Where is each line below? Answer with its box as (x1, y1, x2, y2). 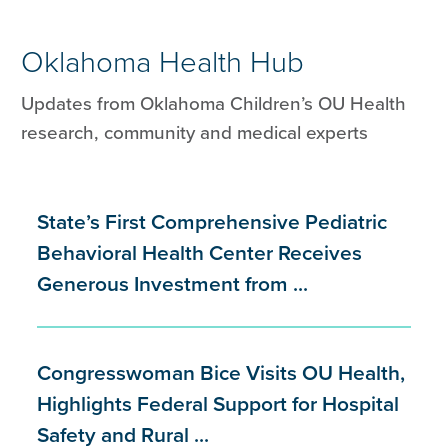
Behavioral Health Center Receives (37, 240, 363, 266)
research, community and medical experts (21, 122, 369, 145)
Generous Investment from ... (37, 271, 309, 297)
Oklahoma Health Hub (21, 45, 305, 81)
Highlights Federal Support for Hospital (37, 391, 400, 417)
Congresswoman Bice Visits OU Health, (37, 360, 406, 386)
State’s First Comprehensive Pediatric (37, 209, 388, 235)
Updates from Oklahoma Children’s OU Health (21, 93, 407, 116)
